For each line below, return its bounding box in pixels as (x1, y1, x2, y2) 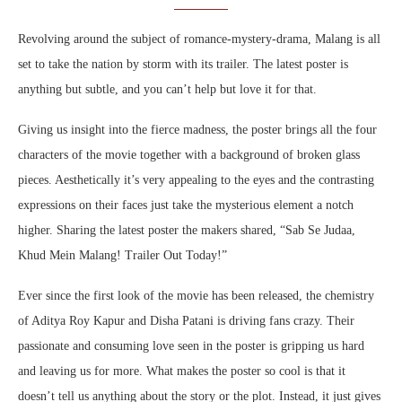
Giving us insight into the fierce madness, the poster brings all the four (18, 123, 377, 137)
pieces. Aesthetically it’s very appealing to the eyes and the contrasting (18, 173, 374, 188)
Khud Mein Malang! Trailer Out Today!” (18, 249, 227, 263)
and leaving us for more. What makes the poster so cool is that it (18, 364, 345, 379)
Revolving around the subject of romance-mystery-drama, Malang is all (18, 32, 380, 47)
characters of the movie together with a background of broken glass (18, 148, 360, 162)
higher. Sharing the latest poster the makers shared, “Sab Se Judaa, (18, 223, 355, 238)
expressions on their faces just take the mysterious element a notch (18, 198, 354, 213)
